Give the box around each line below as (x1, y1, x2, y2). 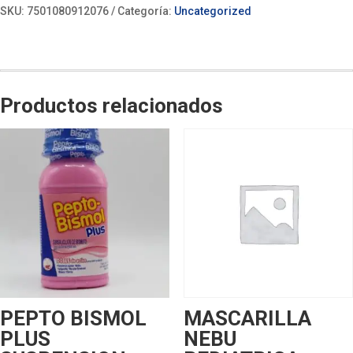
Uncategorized (174, 5, 251, 18)
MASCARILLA (183, 307, 311, 331)
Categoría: (117, 5, 174, 18)
